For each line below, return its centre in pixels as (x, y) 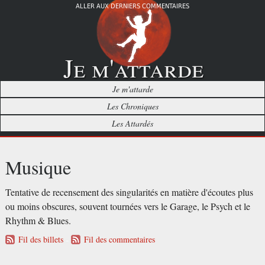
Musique (38, 167)
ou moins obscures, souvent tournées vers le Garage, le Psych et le (127, 206)
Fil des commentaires (119, 240)
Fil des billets (41, 240)
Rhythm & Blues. (38, 220)
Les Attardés (132, 124)
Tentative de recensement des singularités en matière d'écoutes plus (129, 192)
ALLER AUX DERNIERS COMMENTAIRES (132, 6)
